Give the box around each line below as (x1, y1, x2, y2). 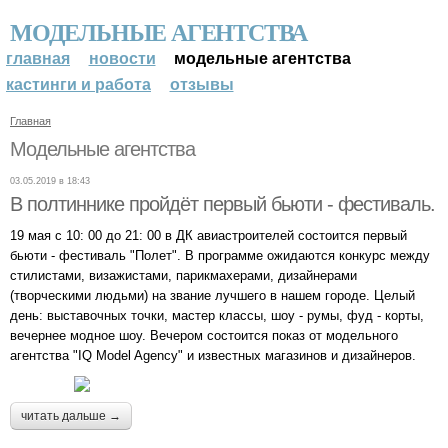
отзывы (169, 76, 234, 93)
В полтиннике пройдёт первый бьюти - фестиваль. (10, 192, 435, 215)
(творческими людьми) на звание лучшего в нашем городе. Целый (10, 287, 415, 303)
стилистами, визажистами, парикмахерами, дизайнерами (10, 267, 357, 283)
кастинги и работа (6, 76, 151, 93)
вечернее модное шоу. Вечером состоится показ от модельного (10, 327, 398, 343)
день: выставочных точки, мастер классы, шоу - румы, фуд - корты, (10, 307, 424, 323)
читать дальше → (21, 408, 121, 423)
